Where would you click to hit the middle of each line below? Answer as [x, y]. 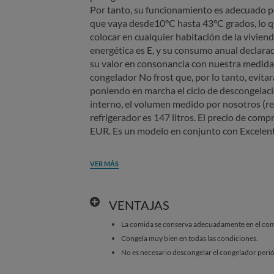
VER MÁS [104, 163]
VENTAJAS [139, 205]
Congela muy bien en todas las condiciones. [189, 238]
